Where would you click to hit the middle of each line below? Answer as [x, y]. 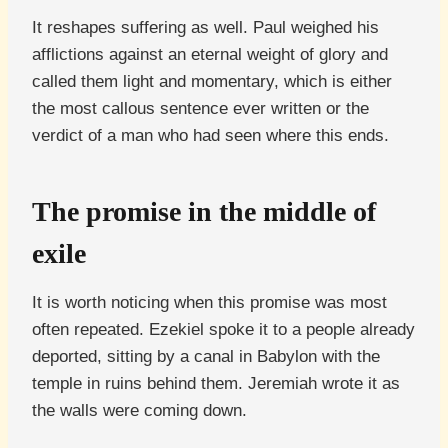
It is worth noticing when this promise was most [209, 303]
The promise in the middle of [204, 212]
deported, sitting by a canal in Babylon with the [206, 357]
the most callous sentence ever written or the [200, 109]
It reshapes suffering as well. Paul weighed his [205, 28]
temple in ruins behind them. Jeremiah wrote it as [216, 384]
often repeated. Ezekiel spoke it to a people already [223, 330]
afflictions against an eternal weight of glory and [210, 55]
